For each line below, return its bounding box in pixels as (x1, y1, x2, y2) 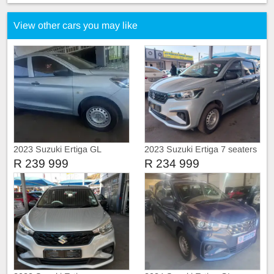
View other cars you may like (13, 20, 138, 31)
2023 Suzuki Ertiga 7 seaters (144, 144, 257, 154)
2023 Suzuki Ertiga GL (13, 144, 102, 154)
